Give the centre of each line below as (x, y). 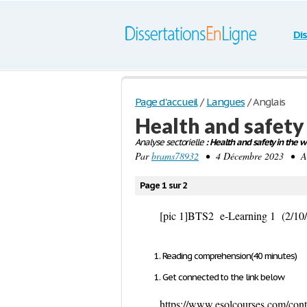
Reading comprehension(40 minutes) (230, 256)
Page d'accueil (167, 102)
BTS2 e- (208, 216)
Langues (226, 102)
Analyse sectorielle (170, 142)
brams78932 (175, 156)
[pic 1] (174, 216)
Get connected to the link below (223, 277)
